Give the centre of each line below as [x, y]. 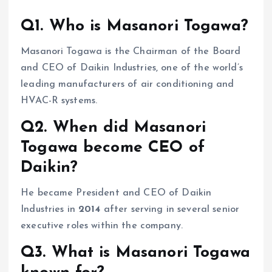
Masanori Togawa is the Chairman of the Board [131, 52]
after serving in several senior [170, 210]
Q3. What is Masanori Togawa [135, 253]
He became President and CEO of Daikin [116, 193]
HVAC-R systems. [59, 101]
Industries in [50, 210]
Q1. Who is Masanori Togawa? [134, 26]
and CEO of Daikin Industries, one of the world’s [132, 68]
